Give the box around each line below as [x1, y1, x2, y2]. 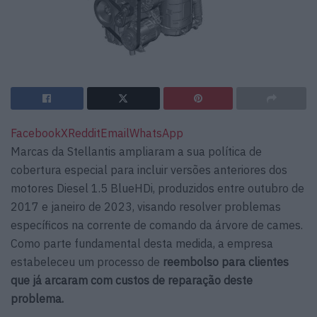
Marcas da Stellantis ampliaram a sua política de [11, 144, 262, 159]
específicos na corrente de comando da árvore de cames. [11, 218, 303, 233]
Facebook [11, 126, 61, 141]
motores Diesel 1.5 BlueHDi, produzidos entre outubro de [11, 181, 304, 196]
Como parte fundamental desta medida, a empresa [11, 236, 273, 251]
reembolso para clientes [163, 255, 289, 270]
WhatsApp [129, 126, 183, 141]
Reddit [68, 126, 100, 141]
